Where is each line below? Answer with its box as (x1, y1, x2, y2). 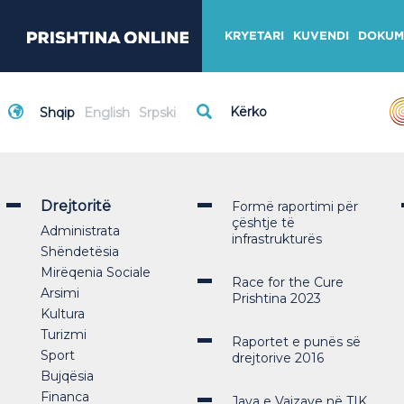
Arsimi (41, 285, 79, 301)
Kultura (41, 306, 85, 322)
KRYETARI (225, 29, 284, 42)
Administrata (41, 223, 120, 239)
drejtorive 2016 (231, 350, 324, 366)
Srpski (139, 105, 176, 121)
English (84, 105, 130, 121)
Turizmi (41, 326, 87, 343)
